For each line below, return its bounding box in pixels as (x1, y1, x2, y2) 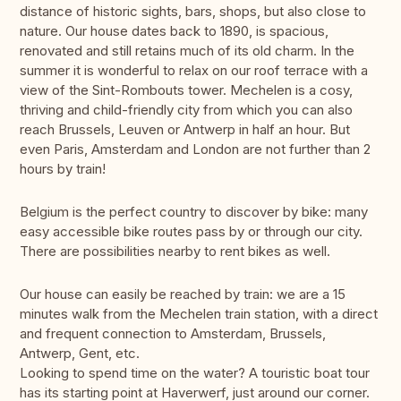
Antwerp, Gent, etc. (20, 345, 140, 363)
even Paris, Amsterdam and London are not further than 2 (20, 141, 371, 158)
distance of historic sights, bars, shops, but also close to (20, 3, 366, 21)
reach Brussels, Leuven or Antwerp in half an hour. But (20, 121, 350, 139)
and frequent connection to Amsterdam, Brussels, (20, 325, 326, 343)
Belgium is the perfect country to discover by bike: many (20, 203, 368, 221)
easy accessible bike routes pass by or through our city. (20, 223, 363, 241)
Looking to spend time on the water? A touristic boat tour (20, 364, 370, 382)
